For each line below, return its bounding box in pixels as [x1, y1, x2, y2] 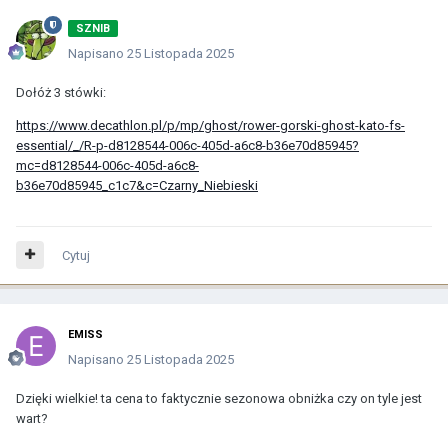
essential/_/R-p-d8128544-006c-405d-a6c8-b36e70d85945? [16, 137, 359, 153]
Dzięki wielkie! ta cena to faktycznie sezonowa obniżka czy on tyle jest [16, 390, 422, 406]
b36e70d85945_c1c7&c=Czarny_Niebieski [16, 177, 258, 193]
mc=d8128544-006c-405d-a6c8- [16, 157, 199, 173]
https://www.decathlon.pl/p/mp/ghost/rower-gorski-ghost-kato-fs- [16, 117, 405, 133]
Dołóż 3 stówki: [16, 84, 106, 100]
